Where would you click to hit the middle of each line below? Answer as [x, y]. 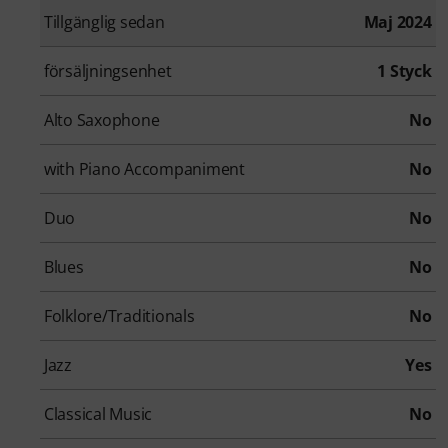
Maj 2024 [397, 21]
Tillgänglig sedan [104, 21]
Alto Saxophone [102, 119]
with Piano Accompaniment [144, 168]
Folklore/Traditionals [119, 315]
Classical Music [98, 413]
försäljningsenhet [108, 70]
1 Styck [404, 70]
